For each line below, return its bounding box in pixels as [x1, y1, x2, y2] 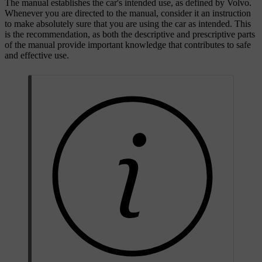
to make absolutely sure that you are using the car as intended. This [5, 19, 251, 29]
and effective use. [5, 50, 69, 61]
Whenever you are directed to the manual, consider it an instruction [5, 8, 251, 19]
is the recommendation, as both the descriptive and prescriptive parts [5, 29, 255, 40]
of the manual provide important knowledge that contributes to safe [5, 40, 251, 50]
